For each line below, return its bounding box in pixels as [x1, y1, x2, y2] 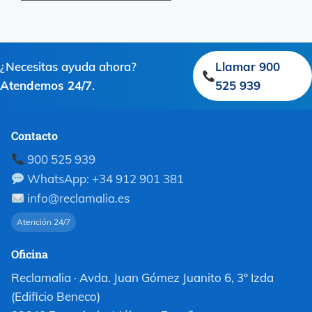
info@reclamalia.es [27, 191, 130, 206]
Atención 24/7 [17, 217, 70, 228]
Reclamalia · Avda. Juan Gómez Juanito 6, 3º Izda [11, 270, 274, 286]
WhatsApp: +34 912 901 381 [24, 171, 185, 187]
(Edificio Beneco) [11, 289, 100, 304]
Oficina [11, 247, 48, 262]
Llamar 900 [215, 59, 281, 75]
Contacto [11, 128, 58, 143]
